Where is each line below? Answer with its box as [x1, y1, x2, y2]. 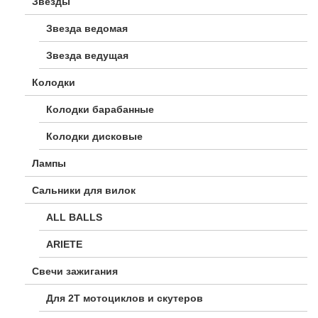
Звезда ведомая [46, 23, 128, 35]
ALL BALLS [46, 212, 102, 224]
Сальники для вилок [32, 185, 136, 197]
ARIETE [46, 238, 82, 251]
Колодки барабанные [46, 104, 154, 116]
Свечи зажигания [32, 265, 118, 278]
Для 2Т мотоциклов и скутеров [46, 292, 203, 305]
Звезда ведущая [46, 50, 128, 62]
